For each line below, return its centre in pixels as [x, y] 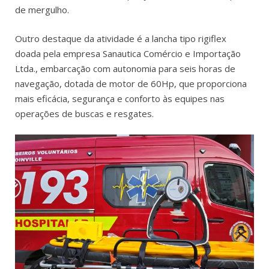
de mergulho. [42, 10]
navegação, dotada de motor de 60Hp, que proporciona [131, 83]
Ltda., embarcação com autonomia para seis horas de [125, 68]
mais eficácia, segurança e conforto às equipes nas [120, 98]
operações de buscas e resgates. [84, 113]
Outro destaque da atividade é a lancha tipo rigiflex [121, 38]
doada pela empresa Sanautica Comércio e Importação [128, 53]
